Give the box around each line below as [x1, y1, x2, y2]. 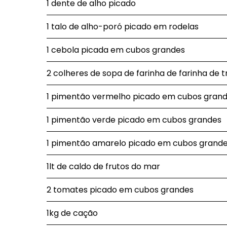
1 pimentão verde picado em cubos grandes [47, 114, 221, 126]
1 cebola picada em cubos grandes [47, 44, 185, 56]
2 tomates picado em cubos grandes [47, 184, 194, 196]
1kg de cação [47, 207, 98, 219]
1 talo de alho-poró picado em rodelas [47, 21, 199, 32]
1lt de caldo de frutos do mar [47, 161, 160, 172]
